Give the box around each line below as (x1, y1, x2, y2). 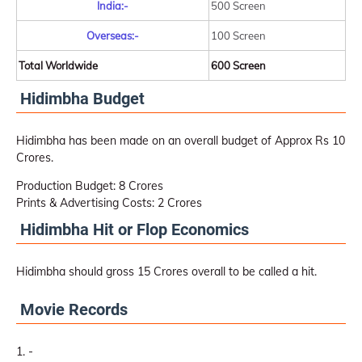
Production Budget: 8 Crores (16, 179, 163, 193)
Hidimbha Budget (20, 89, 145, 108)
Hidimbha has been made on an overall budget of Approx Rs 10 (16, 133, 345, 148)
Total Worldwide (19, 59, 98, 72)
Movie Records (20, 300, 128, 319)
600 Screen (211, 59, 266, 72)
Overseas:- (86, 29, 139, 42)
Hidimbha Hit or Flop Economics (20, 220, 249, 239)
